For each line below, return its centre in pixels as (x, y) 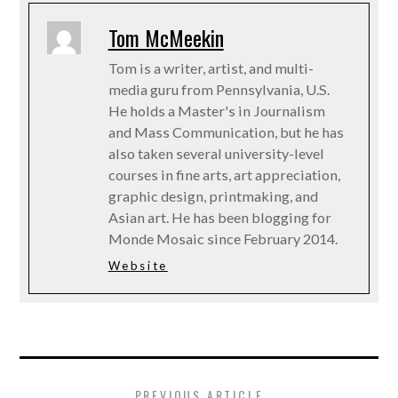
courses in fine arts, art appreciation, (224, 174)
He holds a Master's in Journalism (216, 110)
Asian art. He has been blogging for (219, 217)
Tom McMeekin (166, 37)
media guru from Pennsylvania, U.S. (219, 89)
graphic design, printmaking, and (213, 195)
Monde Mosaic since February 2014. (223, 238)
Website (138, 265)
